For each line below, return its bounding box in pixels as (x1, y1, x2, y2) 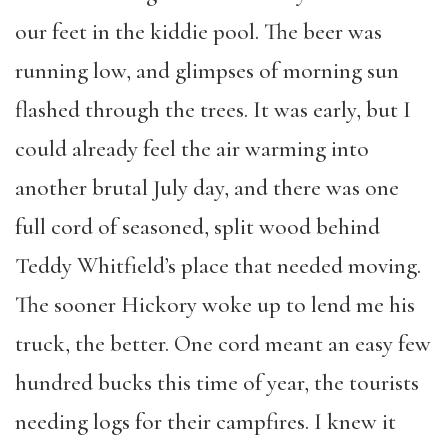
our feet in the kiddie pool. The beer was (15, 18, 382, 46)
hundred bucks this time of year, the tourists (15, 369, 419, 397)
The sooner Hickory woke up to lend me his (15, 291, 415, 319)
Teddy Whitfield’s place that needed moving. (15, 252, 421, 280)
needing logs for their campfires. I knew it (15, 408, 396, 436)
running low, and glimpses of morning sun (15, 57, 399, 85)
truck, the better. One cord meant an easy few (15, 330, 431, 358)
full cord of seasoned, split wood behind (15, 213, 380, 241)
